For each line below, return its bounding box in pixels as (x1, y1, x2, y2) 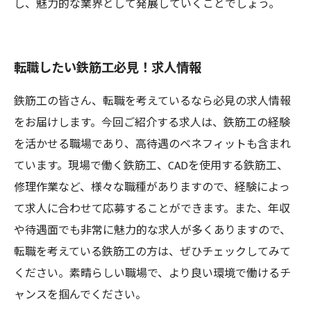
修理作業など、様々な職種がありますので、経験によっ (14, 178, 290, 197)
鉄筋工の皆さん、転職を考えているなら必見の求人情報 (14, 92, 291, 111)
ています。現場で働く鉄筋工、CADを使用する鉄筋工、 (14, 157, 288, 176)
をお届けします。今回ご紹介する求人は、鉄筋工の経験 (14, 114, 290, 133)
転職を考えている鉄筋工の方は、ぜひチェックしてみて (14, 243, 291, 262)
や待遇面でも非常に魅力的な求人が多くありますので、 (14, 221, 291, 240)
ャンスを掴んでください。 (14, 286, 146, 305)
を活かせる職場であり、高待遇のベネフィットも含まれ (14, 135, 291, 154)
